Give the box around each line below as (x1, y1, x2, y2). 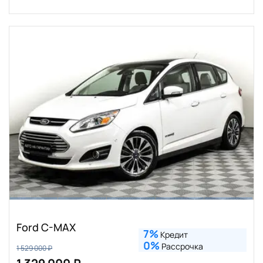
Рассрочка (160, 240, 203, 252)
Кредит (159, 228, 188, 240)
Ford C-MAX (16, 220, 76, 234)
